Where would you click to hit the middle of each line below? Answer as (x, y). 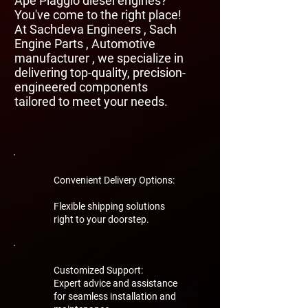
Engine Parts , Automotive (85, 43)
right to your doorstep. (101, 219)
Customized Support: (98, 270)
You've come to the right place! (98, 14)
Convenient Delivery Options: (114, 180)
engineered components (81, 87)
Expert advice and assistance (115, 283)
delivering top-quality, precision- (100, 72)
